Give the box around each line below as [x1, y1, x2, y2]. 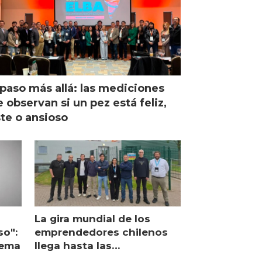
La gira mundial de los [35, 212, 151, 225]
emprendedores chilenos [35, 226, 168, 238]
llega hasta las [35, 239, 112, 251]
